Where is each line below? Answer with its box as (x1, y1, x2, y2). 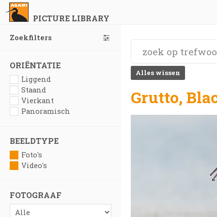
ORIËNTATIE (10, 60, 61, 70)
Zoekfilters (10, 33, 52, 42)
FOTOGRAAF (10, 190, 62, 200)
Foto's (21, 150, 42, 159)
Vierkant (21, 96, 54, 105)
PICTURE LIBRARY (32, 13, 109, 23)
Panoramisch (21, 107, 70, 116)
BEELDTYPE (10, 136, 59, 146)
